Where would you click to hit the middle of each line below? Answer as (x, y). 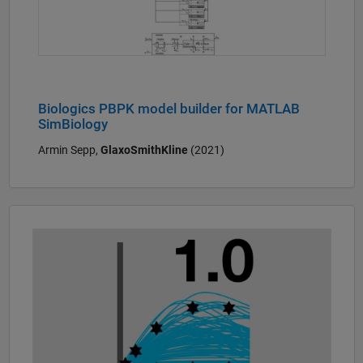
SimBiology (73, 125)
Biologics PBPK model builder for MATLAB (169, 109)
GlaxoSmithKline (144, 149)
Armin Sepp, (69, 149)
